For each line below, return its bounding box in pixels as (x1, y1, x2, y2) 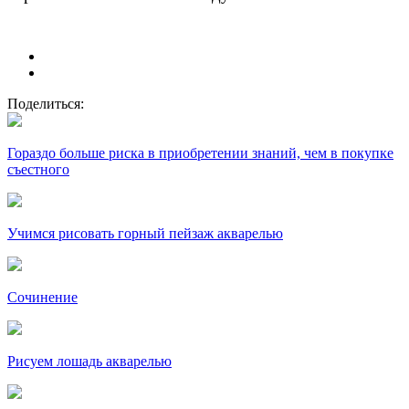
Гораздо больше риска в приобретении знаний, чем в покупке (7, 144, 393, 161)
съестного (7, 161, 69, 177)
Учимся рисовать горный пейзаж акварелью (7, 225, 283, 241)
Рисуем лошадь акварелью (7, 352, 172, 369)
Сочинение (7, 288, 78, 305)
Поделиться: (7, 95, 84, 111)
